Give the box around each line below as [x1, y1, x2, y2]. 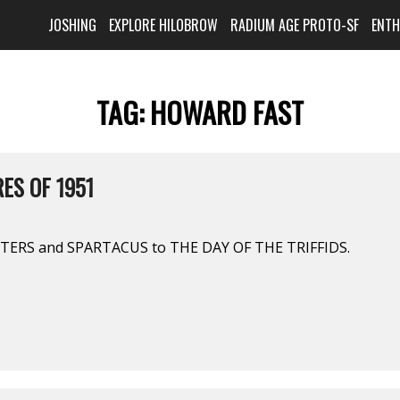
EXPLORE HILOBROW [109, 14, 219, 36]
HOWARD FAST [150, 91, 304, 134]
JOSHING [48, 14, 97, 36]
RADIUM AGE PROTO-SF [230, 14, 360, 36]
